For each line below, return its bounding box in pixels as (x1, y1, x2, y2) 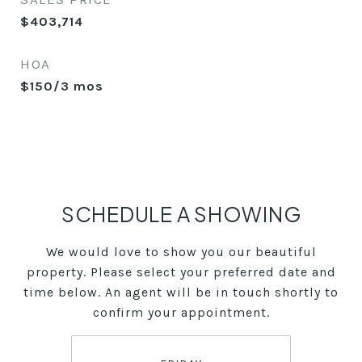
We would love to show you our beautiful (45, 244, 317, 259)
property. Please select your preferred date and (26, 264, 336, 280)
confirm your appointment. (92, 305, 270, 320)
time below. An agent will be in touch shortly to (23, 284, 339, 300)
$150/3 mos (20, 78, 103, 94)
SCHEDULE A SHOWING (61, 201, 301, 227)
